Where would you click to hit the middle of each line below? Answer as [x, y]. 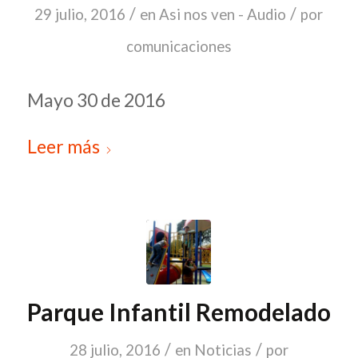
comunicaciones [179, 46]
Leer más [63, 147]
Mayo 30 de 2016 [96, 99]
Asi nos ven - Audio [223, 14]
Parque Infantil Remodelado [179, 312]
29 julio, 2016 [80, 14]
